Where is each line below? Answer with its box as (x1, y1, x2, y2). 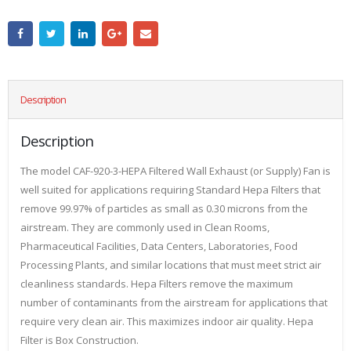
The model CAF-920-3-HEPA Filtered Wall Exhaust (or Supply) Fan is (20, 164, 331, 179)
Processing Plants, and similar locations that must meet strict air (20, 258, 321, 273)
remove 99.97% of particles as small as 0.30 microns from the (20, 201, 308, 216)
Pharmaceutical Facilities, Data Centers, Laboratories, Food (20, 239, 298, 254)
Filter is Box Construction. (20, 333, 139, 348)
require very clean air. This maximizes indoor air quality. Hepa (20, 314, 313, 329)
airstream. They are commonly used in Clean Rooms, (20, 220, 270, 235)
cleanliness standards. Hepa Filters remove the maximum (20, 277, 293, 291)
